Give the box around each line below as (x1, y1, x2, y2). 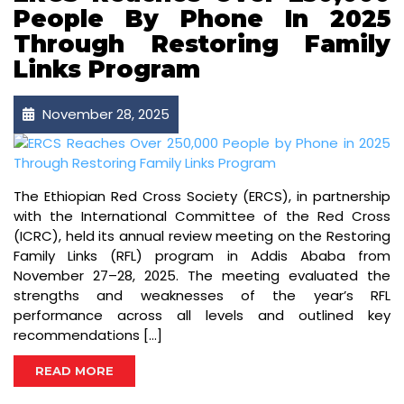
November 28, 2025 (39, 105, 170, 124)
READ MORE (35, 363, 114, 379)
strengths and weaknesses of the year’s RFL (14, 286, 390, 306)
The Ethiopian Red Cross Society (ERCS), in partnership (14, 187, 390, 207)
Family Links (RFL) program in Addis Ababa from (14, 246, 390, 266)
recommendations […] (14, 326, 162, 345)
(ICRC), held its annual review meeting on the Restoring (14, 226, 390, 246)
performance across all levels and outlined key (14, 306, 390, 326)
